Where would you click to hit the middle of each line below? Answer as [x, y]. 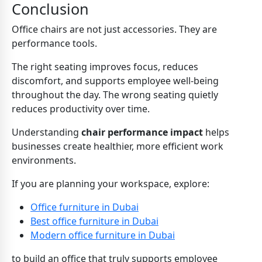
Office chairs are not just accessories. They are [114, 30]
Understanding [46, 132]
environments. [44, 161]
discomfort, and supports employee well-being [115, 81]
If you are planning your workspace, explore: [111, 184]
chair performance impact [142, 132]
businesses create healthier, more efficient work [118, 146]
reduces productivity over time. [81, 109]
